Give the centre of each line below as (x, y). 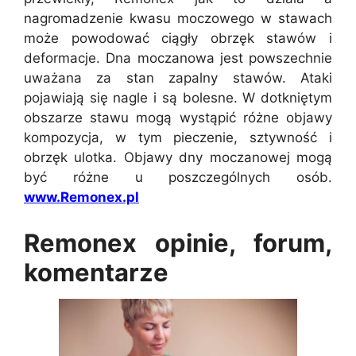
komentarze (96, 272)
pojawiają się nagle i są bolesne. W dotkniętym (178, 98)
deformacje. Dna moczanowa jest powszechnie (178, 58)
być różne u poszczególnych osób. (178, 177)
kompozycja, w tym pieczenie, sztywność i (178, 137)
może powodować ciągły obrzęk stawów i (178, 38)
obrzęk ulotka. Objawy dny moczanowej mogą (178, 157)
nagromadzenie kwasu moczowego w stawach (178, 18)
